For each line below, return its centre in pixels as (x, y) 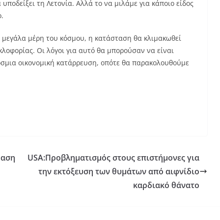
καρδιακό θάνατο (166, 185)
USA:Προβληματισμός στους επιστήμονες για (113, 158)
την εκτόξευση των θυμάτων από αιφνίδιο (119, 171)
